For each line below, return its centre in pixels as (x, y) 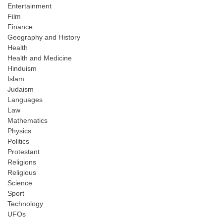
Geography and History (44, 37)
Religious (22, 173)
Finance (20, 27)
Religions (22, 162)
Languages (25, 100)
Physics (19, 131)
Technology (25, 204)
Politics (18, 141)
